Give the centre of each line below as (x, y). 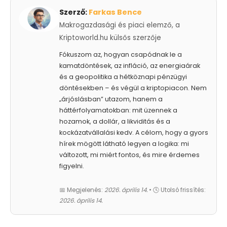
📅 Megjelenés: (82, 190)
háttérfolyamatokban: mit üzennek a (118, 110)
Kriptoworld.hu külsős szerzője (110, 37)
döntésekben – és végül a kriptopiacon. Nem (133, 88)
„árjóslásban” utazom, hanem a (111, 99)
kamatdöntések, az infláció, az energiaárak (130, 65)
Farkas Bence (115, 12)
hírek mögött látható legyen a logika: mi (124, 143)
